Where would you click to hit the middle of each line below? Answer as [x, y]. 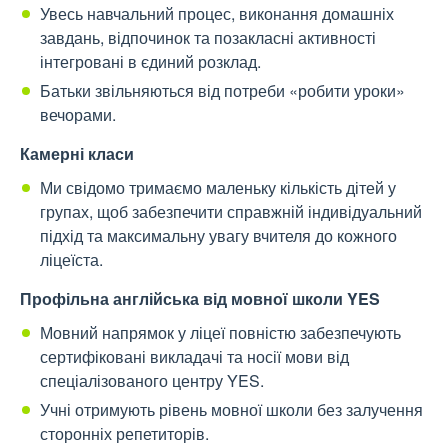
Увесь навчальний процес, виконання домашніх [217, 14]
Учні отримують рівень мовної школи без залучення [231, 410]
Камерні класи [77, 154]
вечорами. [78, 115]
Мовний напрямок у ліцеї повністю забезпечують [220, 333]
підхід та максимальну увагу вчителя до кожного [218, 236]
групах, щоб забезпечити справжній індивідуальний [231, 212]
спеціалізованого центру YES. [152, 381]
